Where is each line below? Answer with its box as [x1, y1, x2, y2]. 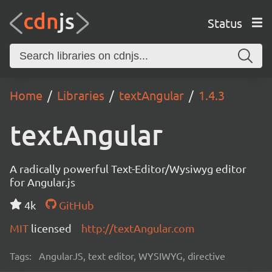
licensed [31, 222, 72, 234]
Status [207, 15, 242, 30]
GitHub [56, 199, 94, 211]
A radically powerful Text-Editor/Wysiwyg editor [10, 162, 246, 175]
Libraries [57, 87, 104, 103]
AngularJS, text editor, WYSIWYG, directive [39, 250, 225, 262]
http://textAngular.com [81, 222, 195, 234]
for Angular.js [10, 175, 75, 188]
